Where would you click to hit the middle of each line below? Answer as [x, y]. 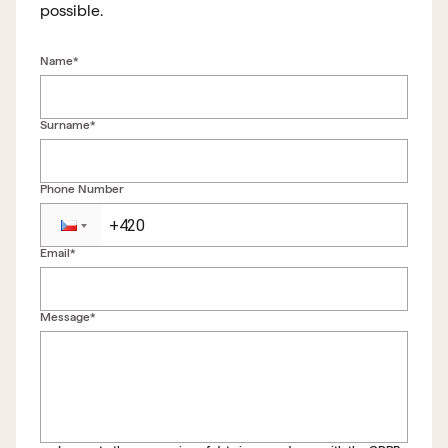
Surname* [68, 125]
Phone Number [82, 189]
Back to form [236, 293]
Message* [68, 317]
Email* [58, 253]
